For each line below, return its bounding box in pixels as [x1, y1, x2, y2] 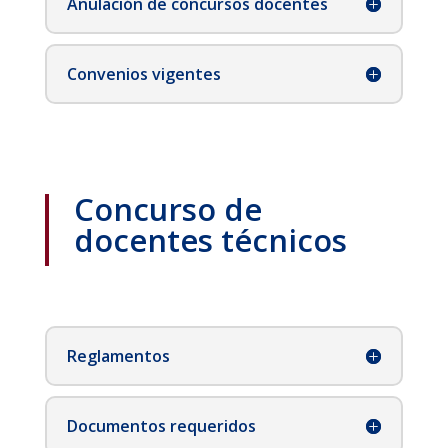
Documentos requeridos [66, 415, 256, 438]
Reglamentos [66, 345, 170, 368]
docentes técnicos [73, 219, 347, 262]
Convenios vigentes [66, 63, 221, 86]
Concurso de [73, 188, 262, 231]
